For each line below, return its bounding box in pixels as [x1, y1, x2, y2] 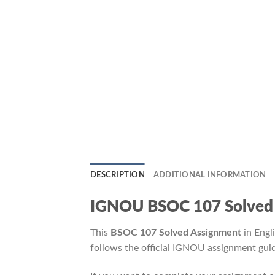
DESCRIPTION [90, 171, 145, 179]
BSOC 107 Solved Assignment [110, 227, 241, 238]
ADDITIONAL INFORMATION [153, 171, 266, 179]
